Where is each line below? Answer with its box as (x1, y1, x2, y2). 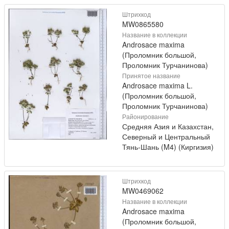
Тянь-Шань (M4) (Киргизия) (122, 141, 214, 152)
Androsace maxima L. (122, 80, 193, 90)
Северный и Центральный (122, 131, 210, 142)
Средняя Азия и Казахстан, (122, 121, 214, 131)
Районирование (122, 111, 169, 121)
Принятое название (122, 71, 180, 80)
